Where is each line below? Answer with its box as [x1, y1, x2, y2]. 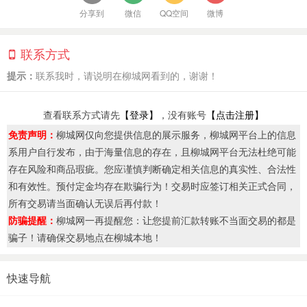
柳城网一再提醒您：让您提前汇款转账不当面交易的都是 [56, 213, 296, 227]
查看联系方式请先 [43, 108, 120, 121]
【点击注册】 [206, 108, 264, 121]
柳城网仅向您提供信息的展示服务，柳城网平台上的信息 [56, 127, 296, 141]
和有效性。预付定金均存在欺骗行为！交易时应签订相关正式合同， [8, 179, 296, 193]
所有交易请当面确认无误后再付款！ [8, 196, 162, 210]
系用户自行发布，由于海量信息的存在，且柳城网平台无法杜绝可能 [8, 145, 296, 158]
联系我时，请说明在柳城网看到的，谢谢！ [36, 69, 218, 82]
